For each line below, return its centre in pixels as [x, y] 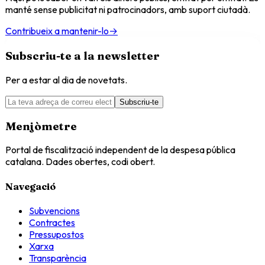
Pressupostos [56, 234]
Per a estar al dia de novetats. [66, 80]
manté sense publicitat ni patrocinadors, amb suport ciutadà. [128, 10]
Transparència [58, 258]
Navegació [30, 186]
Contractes [52, 222]
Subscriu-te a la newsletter [83, 56]
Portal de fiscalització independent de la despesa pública [120, 150]
